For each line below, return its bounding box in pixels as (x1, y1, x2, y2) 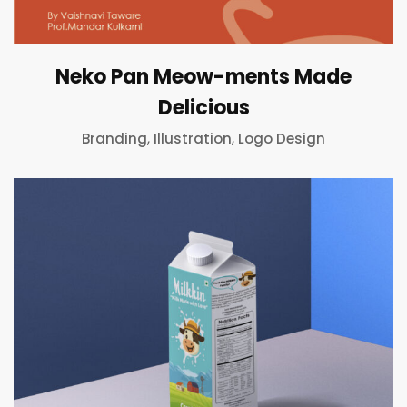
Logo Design (238, 128, 325, 148)
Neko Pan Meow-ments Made (55, 62, 352, 91)
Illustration (154, 128, 232, 148)
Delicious (157, 93, 250, 122)
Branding (82, 128, 147, 148)
